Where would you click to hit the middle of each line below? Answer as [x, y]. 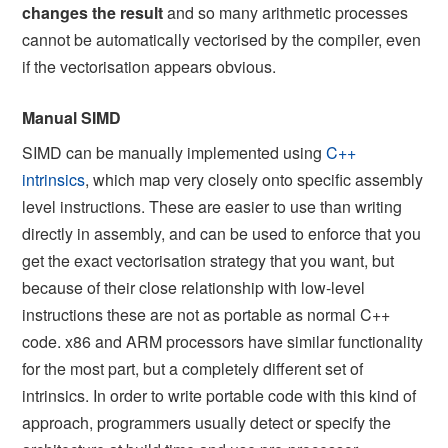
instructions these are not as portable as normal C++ [206, 314]
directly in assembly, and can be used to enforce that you [222, 233]
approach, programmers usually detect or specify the [207, 422]
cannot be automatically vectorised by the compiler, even [222, 39]
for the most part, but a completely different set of [193, 368]
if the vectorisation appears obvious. [149, 66]
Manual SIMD [72, 117]
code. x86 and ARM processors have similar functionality [223, 341]
